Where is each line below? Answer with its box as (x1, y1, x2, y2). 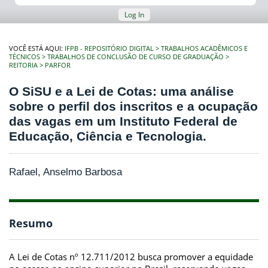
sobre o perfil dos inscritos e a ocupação (9, 99, 258, 114)
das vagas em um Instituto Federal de (9, 114, 237, 129)
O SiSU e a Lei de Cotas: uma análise (9, 84, 234, 99)
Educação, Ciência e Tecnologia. (9, 129, 206, 144)
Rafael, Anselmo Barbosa (9, 166, 122, 178)
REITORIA (9, 61, 38, 69)
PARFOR (45, 61, 71, 69)
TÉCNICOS (9, 53, 40, 61)
